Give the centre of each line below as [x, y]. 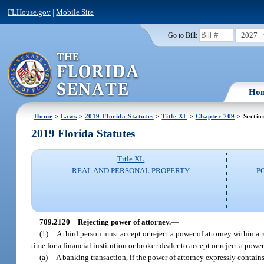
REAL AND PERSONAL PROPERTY [131, 171]
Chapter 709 [215, 116]
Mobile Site [75, 12]
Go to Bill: [182, 35]
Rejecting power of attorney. [124, 222]
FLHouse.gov [29, 12]
